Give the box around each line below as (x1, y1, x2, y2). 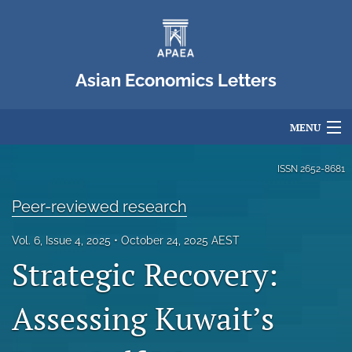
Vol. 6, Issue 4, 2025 (12, 234, 111, 247)
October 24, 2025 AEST (121, 234, 240, 247)
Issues (12, 294, 41, 306)
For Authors (12, 190, 68, 202)
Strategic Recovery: (12, 253, 278, 295)
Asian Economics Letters (75, 70, 277, 90)
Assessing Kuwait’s (12, 297, 274, 339)
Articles (12, 156, 48, 167)
